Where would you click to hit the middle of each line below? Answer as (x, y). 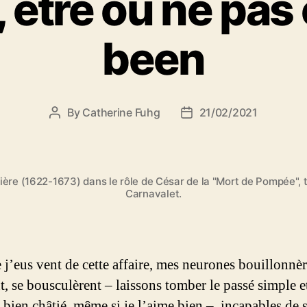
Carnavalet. (153, 193)
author (71, 130)
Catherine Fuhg (121, 112)
